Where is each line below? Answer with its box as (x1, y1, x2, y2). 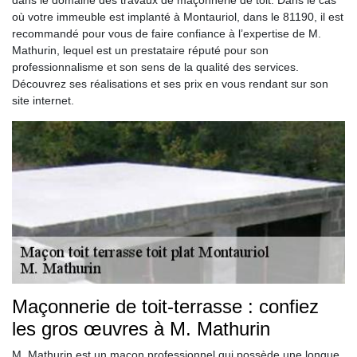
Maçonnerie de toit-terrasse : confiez (12, 296, 319, 318)
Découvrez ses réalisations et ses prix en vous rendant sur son (12, 77, 328, 91)
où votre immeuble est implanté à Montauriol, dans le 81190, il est (12, 10, 343, 24)
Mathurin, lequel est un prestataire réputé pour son (12, 44, 269, 57)
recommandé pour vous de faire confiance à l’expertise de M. (12, 27, 321, 41)
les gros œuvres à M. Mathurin (12, 318, 270, 340)
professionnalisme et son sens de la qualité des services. (12, 61, 299, 74)
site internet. (12, 94, 74, 108)
